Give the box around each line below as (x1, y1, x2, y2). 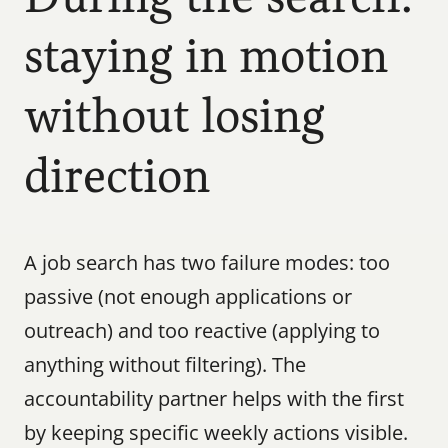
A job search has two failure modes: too (24, 249, 390, 276)
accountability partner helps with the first (24, 385, 404, 412)
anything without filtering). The (24, 351, 306, 378)
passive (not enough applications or (24, 283, 352, 310)
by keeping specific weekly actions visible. (24, 419, 408, 446)
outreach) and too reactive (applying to (24, 317, 380, 344)
